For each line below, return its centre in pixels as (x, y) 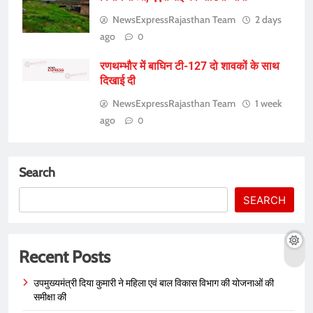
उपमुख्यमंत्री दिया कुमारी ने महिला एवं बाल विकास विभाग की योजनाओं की (154, 283)
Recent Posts (65, 257)
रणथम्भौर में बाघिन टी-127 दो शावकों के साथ (190, 66)
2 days (268, 20)
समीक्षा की (50, 297)
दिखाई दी (118, 81)
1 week (268, 104)
